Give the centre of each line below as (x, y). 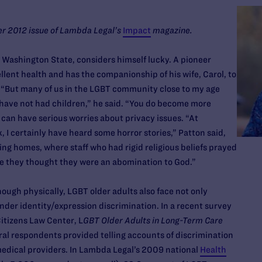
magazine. (172, 30)
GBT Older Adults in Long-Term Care (153, 220)
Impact (137, 30)
